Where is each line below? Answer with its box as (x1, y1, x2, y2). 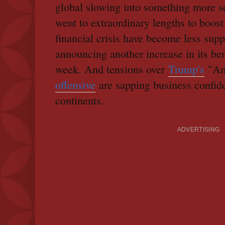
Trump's (168, 62, 204, 77)
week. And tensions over (55, 62, 168, 77)
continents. (55, 93, 104, 108)
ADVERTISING (177, 127, 220, 133)
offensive (55, 77, 95, 92)
